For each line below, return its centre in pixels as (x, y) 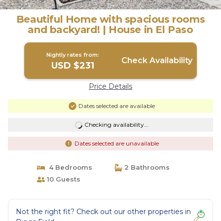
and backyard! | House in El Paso (110, 30)
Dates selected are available (116, 106)
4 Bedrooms (68, 167)
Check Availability (157, 60)
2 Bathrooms (146, 167)
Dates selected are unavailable (116, 143)
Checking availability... (116, 125)
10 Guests (62, 179)
